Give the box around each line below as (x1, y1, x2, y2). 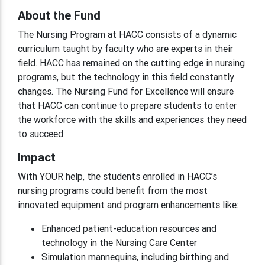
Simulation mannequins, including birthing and (41, 250, 229, 263)
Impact (18, 149, 56, 164)
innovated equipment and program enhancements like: (18, 198, 238, 211)
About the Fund (18, 7, 101, 22)
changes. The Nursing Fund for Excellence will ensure (18, 85, 234, 97)
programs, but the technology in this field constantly (18, 70, 234, 83)
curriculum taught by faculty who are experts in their (18, 42, 233, 54)
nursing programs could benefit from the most (18, 184, 208, 196)
